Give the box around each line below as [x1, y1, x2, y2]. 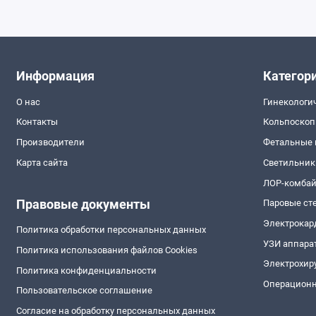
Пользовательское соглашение [16, 285, 152, 296]
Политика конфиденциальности [16, 265, 157, 276]
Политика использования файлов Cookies [16, 244, 197, 255]
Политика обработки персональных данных [16, 224, 206, 236]
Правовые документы [16, 196, 150, 212]
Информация [16, 68, 95, 84]
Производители [16, 137, 85, 148]
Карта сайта [16, 157, 68, 168]
